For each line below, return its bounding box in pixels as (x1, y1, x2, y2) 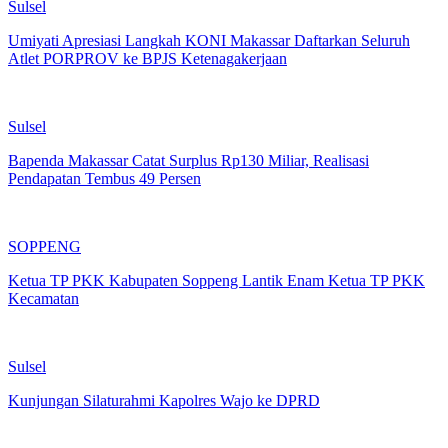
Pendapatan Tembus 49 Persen (8, 169, 201, 187)
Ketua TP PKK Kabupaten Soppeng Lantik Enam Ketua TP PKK (8, 271, 425, 289)
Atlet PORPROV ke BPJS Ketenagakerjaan (8, 49, 287, 67)
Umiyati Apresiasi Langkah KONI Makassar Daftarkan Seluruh (8, 31, 410, 49)
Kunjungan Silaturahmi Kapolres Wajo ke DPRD (8, 391, 320, 409)
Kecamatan (8, 289, 79, 307)
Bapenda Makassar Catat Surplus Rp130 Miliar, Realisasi (8, 151, 369, 169)
